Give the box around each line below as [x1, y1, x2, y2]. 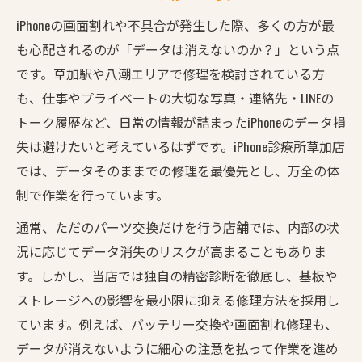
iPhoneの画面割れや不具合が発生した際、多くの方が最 [16, 15, 335, 35]
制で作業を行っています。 [16, 184, 169, 204]
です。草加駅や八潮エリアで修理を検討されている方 [16, 63, 325, 83]
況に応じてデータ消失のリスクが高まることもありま [16, 241, 326, 261]
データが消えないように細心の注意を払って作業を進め [16, 338, 339, 358]
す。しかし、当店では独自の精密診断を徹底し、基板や [16, 265, 338, 285]
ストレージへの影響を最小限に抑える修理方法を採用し [16, 289, 339, 309]
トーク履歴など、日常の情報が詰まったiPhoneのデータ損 [16, 112, 346, 132]
